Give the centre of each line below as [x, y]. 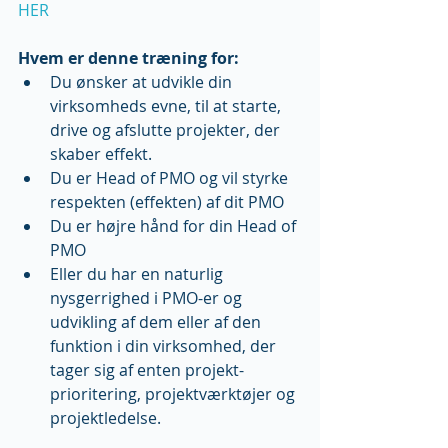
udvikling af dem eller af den [157, 321]
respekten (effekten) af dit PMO [171, 201]
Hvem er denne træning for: [128, 57]
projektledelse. [107, 417]
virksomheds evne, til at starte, [167, 105]
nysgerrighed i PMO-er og [148, 297]
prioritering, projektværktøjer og [174, 393]
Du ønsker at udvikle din [143, 81]
